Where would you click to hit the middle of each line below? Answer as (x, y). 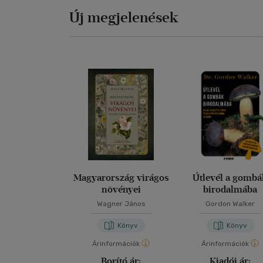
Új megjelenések (124, 17)
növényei (121, 189)
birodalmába (230, 189)
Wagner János (121, 204)
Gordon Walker (230, 204)
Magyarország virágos (121, 178)
